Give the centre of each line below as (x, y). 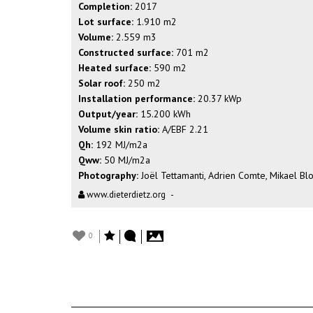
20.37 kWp (218, 99)
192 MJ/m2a (120, 145)
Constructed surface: (126, 52)
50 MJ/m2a (126, 160)
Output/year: (108, 114)
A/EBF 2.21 (184, 129)
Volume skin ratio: (119, 129)
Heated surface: (115, 68)
